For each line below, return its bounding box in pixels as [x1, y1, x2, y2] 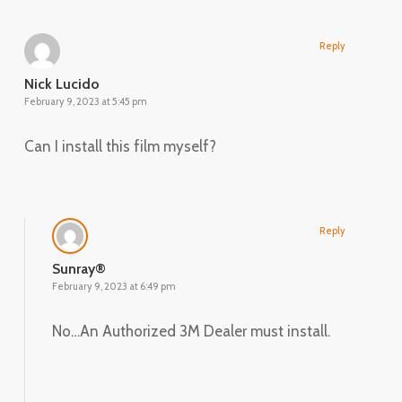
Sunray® [51, 259, 106, 277]
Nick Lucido [23, 74, 100, 92]
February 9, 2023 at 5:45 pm [23, 94, 147, 108]
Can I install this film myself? [23, 136, 216, 155]
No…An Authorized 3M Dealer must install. [51, 321, 330, 340]
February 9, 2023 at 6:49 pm [51, 279, 176, 293]
